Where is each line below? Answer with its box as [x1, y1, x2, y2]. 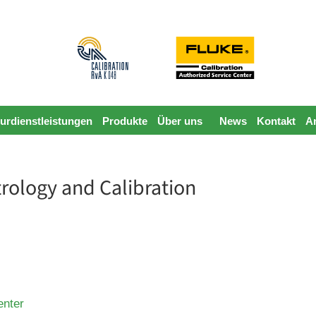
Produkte [102, 115, 147, 127]
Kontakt [256, 115, 296, 127]
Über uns [157, 115, 202, 127]
